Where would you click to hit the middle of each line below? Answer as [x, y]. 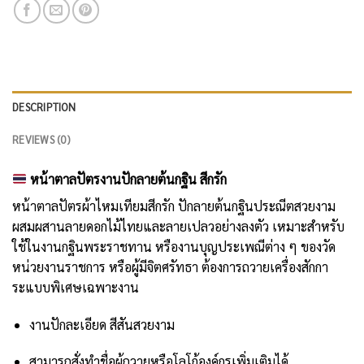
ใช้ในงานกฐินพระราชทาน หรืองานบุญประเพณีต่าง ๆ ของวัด [174, 246]
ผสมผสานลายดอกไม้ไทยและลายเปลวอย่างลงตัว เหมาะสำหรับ [178, 226]
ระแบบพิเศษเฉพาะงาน [76, 287]
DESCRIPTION [44, 106]
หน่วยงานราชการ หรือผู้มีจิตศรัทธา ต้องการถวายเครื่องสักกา [170, 266]
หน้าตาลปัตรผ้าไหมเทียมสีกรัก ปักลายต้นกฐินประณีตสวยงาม [174, 206]
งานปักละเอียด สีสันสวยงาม [102, 324]
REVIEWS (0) [41, 139]
